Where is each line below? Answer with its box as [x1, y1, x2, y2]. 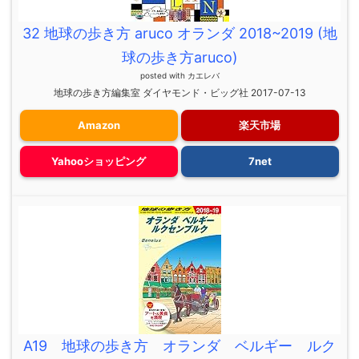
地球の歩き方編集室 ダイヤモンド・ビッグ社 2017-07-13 [53, 87, 306, 99]
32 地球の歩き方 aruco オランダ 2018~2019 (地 [22, 25, 337, 42]
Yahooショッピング [51, 155, 147, 168]
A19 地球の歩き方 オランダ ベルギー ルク [23, 337, 336, 355]
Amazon [77, 119, 120, 132]
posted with [139, 71, 188, 81]
